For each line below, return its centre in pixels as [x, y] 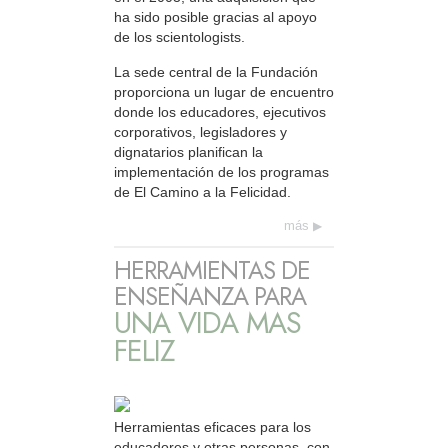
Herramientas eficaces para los [212, 426]
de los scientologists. [179, 37]
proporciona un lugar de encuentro [224, 91]
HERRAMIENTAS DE [212, 270]
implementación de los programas [221, 171]
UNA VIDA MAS [207, 322]
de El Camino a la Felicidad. [202, 191]
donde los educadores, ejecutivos [220, 111]
